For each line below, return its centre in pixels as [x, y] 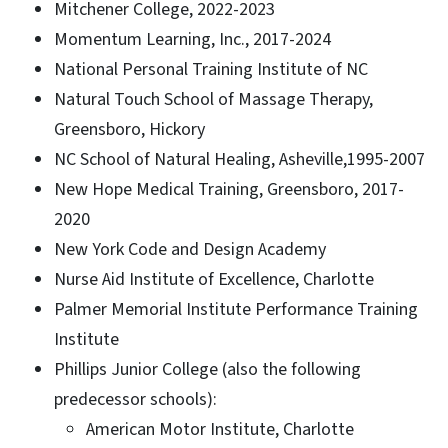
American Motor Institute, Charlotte [220, 429]
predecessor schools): [135, 399]
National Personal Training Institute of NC [211, 69]
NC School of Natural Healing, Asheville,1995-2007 [239, 159]
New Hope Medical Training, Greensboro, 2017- [229, 189]
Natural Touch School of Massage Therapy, [213, 99]
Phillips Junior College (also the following [207, 369]
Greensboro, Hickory [129, 129]
